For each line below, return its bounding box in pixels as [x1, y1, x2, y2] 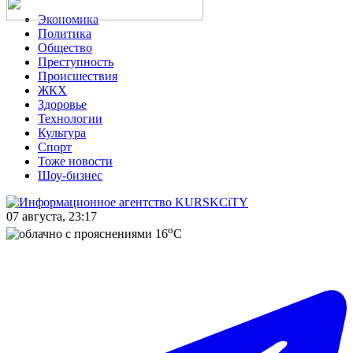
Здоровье [38, 98, 87, 111]
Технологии [38, 112, 102, 125]
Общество [38, 41, 92, 54]
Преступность [38, 55, 113, 69]
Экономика [38, 13, 98, 26]
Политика [38, 27, 91, 40]
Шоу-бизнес [38, 169, 102, 182]
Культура [38, 126, 86, 139]
